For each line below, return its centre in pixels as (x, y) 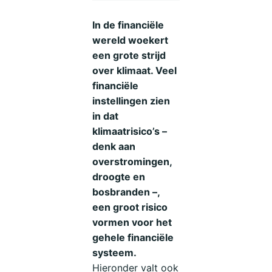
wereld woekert (131, 40)
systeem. (115, 253)
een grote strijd (129, 56)
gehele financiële (133, 238)
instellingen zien (131, 101)
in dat (106, 116)
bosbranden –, (126, 192)
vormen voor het (132, 223)
